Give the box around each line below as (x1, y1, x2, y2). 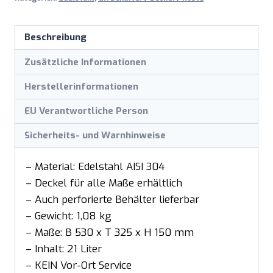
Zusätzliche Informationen (24, 55, 147, 68)
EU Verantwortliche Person (24, 105, 149, 118)
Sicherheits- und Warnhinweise (24, 129, 166, 142)
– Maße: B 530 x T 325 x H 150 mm (26, 225, 194, 240)
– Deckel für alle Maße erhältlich (26, 176, 182, 191)
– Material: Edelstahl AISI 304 (26, 160, 165, 174)
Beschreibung (24, 31, 87, 44)
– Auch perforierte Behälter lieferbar (26, 193, 199, 207)
